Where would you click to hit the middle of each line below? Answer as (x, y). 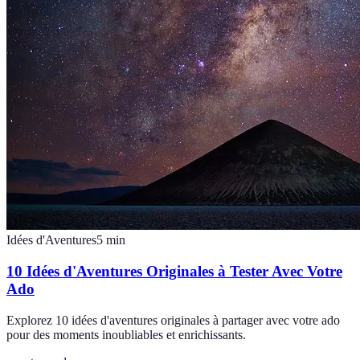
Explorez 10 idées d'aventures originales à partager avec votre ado (173, 320)
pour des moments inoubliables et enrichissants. (126, 334)
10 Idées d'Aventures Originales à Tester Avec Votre (174, 271)
